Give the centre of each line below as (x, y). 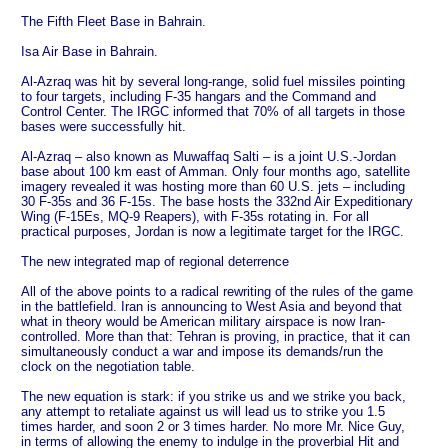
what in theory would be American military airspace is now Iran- (203, 322)
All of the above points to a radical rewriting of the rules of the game (217, 292)
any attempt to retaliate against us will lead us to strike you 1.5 (203, 412)
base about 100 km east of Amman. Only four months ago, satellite (215, 172)
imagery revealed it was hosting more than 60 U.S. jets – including (213, 187)
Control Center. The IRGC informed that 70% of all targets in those (213, 112)
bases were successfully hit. (103, 127)
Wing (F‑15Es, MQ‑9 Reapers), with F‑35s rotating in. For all (195, 217)
